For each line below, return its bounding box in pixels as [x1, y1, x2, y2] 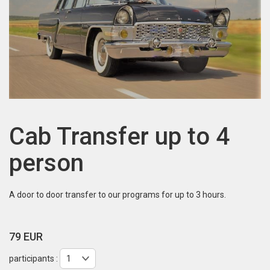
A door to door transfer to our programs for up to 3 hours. [9, 189, 226, 199]
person [9, 148, 84, 177]
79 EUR [9, 230, 43, 243]
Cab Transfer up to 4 [9, 122, 230, 151]
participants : [9, 253, 60, 263]
